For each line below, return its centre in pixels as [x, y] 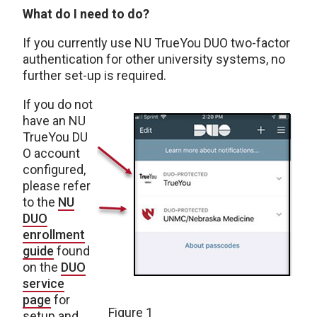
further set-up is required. [94, 76]
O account [51, 154]
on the [42, 267]
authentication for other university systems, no [154, 59]
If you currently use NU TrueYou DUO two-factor [156, 43]
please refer [57, 186]
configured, [54, 170]
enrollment [54, 235]
